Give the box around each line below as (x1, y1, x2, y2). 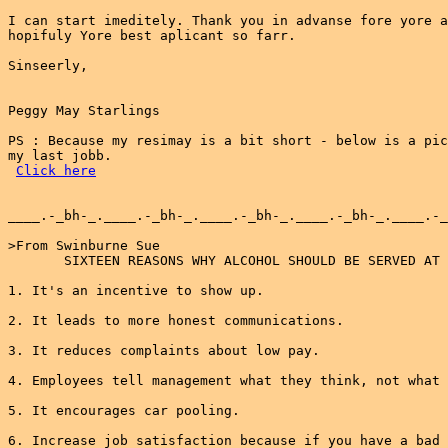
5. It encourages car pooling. (8, 403, 240, 418)
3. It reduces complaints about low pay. (8, 343, 320, 358)
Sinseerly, (8, 58, 88, 73)
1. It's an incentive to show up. (8, 283, 264, 298)
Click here (16, 163, 96, 178)
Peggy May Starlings (8, 103, 160, 118)
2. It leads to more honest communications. (8, 313, 344, 328)
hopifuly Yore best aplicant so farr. (8, 28, 296, 43)
